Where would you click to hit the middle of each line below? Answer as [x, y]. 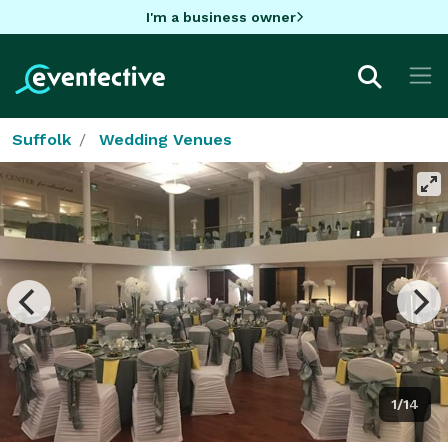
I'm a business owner [220, 16]
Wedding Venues [165, 139]
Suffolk [41, 139]
